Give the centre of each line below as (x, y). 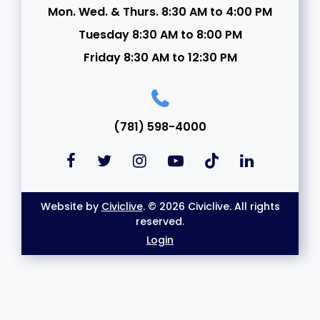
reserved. (160, 221)
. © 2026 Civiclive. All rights (211, 206)
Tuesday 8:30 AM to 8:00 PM (160, 34)
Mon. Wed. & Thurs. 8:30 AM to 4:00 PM (160, 11)
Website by (71, 206)
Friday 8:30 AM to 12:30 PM (160, 57)
